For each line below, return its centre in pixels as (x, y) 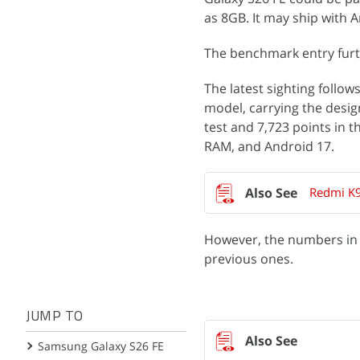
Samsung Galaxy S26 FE (101, 346)
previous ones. (249, 259)
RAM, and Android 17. (269, 146)
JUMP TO (55, 317)
